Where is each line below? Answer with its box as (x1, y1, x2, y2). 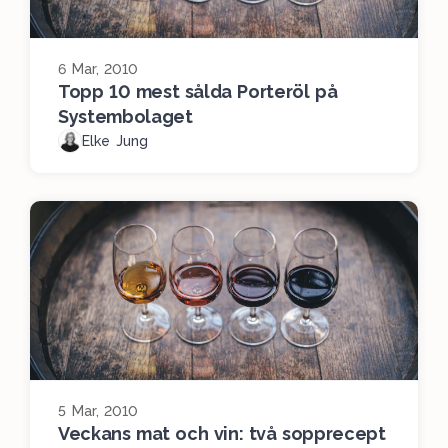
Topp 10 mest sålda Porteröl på (58, 81, 338, 103)
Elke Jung (82, 133, 148, 150)
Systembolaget (58, 106, 193, 128)
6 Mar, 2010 (58, 61, 139, 78)
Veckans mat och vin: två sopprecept (58, 423, 386, 445)
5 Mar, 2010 (58, 403, 139, 420)
